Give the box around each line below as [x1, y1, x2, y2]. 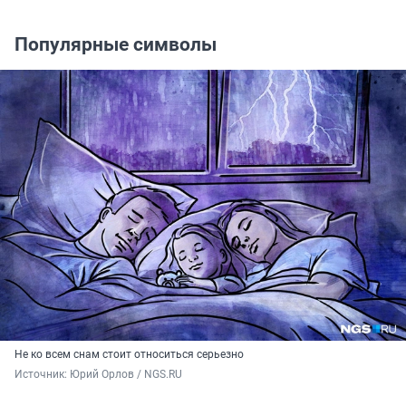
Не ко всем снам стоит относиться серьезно [14, 348, 244, 362]
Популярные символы [14, 34, 217, 56]
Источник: [14, 368, 70, 382]
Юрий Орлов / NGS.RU [70, 368, 182, 382]
